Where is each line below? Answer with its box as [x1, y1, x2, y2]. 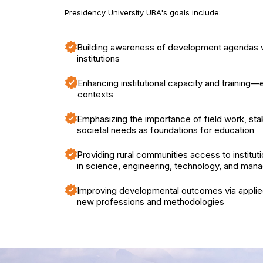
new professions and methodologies [76, 196, 224, 207]
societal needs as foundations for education [76, 124, 254, 136]
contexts [77, 89, 114, 100]
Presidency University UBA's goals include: [64, 8, 221, 17]
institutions [76, 53, 120, 64]
